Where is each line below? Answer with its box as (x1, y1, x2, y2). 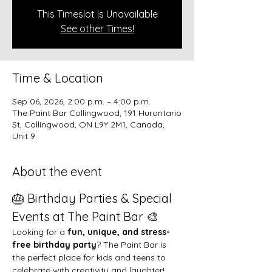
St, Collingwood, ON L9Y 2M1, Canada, (12, 118, 165, 130)
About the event (12, 163, 102, 179)
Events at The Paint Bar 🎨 (12, 208, 158, 224)
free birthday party (12, 239, 97, 250)
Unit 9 (12, 130, 35, 141)
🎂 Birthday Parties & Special (12, 190, 175, 206)
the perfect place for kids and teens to (12, 251, 168, 263)
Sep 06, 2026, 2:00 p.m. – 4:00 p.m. (12, 95, 151, 107)
